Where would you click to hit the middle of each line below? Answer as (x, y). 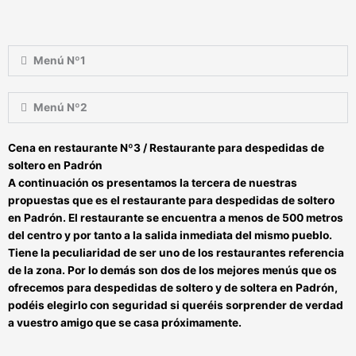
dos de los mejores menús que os (249, 271)
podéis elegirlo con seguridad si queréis (117, 306)
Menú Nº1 (60, 61)
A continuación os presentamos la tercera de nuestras (153, 183)
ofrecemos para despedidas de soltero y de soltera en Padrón (171, 288)
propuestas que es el (65, 201)
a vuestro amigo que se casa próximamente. (125, 323)
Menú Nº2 (61, 108)
